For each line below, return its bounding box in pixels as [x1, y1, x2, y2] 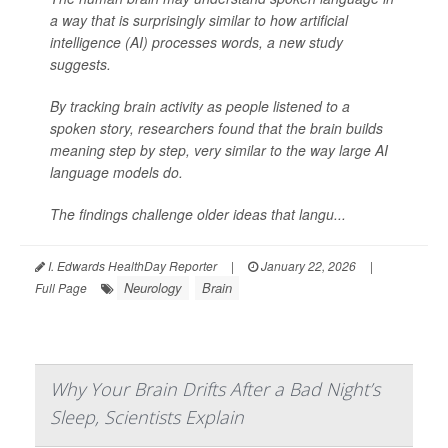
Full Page [35, 279, 87, 296]
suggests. [50, 54, 111, 74]
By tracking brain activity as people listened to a [50, 96, 350, 116]
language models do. [50, 162, 183, 182]
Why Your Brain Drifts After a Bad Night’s [50, 377, 380, 401]
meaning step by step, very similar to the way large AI [50, 140, 388, 160]
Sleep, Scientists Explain [50, 405, 244, 429]
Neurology [124, 278, 182, 297]
